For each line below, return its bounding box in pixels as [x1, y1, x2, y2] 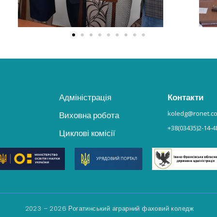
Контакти [168, 91, 203, 103]
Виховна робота [59, 109, 119, 121]
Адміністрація [59, 91, 111, 103]
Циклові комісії [59, 127, 115, 139]
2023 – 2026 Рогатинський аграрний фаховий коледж [23, 204, 194, 214]
